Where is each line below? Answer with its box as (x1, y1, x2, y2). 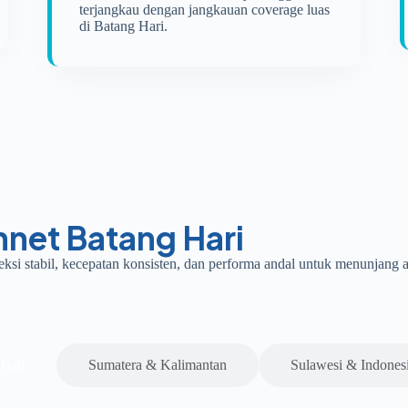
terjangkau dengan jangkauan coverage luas (78, 2, 330, 17)
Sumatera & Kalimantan (88, 357, 227, 372)
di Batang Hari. (78, 18, 168, 34)
